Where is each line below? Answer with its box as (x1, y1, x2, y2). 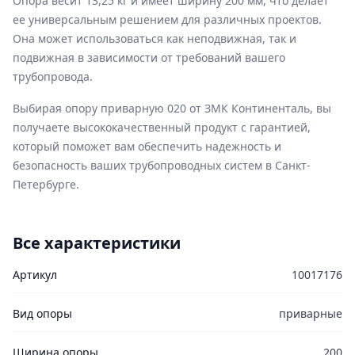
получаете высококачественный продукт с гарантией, (13, 120, 311, 135)
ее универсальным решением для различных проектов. (13, 12, 322, 27)
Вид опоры (13, 306, 72, 321)
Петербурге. (13, 177, 79, 192)
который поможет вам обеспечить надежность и (13, 139, 281, 154)
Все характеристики (13, 232, 181, 254)
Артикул (13, 267, 57, 282)
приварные (279, 306, 342, 321)
